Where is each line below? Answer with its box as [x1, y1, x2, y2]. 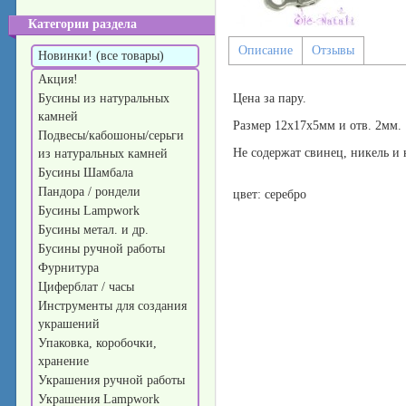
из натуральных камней [38, 147, 171, 160]
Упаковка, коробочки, [38, 336, 157, 350]
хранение [38, 354, 92, 368]
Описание [238, 43, 293, 57]
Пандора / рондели [38, 185, 144, 198]
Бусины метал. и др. [38, 223, 152, 237]
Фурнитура [38, 261, 102, 275]
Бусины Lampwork [38, 204, 143, 217]
